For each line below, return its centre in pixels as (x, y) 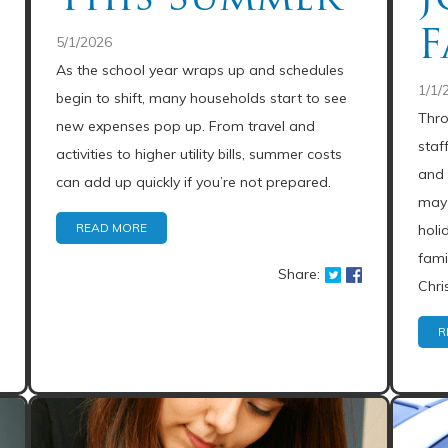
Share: (298, 274)
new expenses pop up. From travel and (186, 126)
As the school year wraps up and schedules (200, 70)
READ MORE (112, 227)
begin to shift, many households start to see (202, 98)
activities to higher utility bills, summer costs (199, 154)
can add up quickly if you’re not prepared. (194, 182)
